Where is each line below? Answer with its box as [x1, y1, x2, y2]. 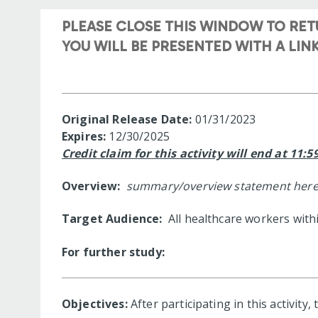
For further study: [62, 243, 168, 260]
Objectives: [62, 295, 128, 312]
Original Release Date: [62, 111, 192, 127]
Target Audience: [62, 211, 165, 227]
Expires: [62, 128, 109, 144]
